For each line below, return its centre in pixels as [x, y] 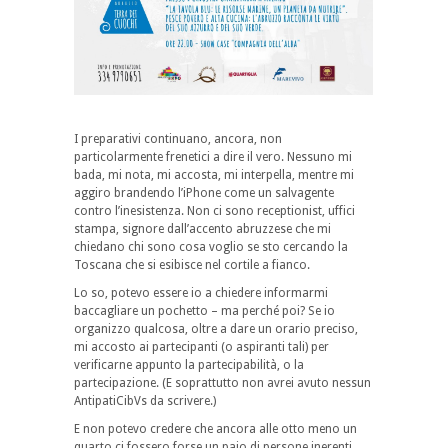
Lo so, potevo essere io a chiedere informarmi [201, 293]
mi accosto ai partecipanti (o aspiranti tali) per [201, 347]
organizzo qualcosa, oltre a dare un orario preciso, [216, 329]
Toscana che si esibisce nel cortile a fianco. [192, 265]
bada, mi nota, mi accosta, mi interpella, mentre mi [214, 175]
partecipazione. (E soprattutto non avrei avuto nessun [222, 383]
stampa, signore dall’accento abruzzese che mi [202, 229]
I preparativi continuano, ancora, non [178, 139]
